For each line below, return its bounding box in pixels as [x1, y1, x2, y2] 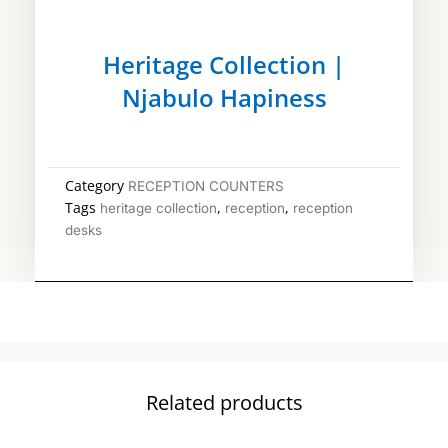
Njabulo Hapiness [121, 82, 327, 114]
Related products [145, 389, 303, 417]
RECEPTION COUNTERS [128, 177, 284, 194]
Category [65, 176, 124, 195]
